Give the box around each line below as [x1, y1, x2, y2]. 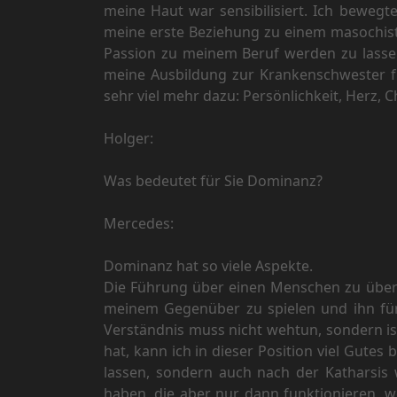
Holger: [104, 128, 153, 149]
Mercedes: [104, 214, 174, 234]
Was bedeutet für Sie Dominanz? [104, 171, 323, 191]
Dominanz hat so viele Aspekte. [104, 256, 313, 276]
